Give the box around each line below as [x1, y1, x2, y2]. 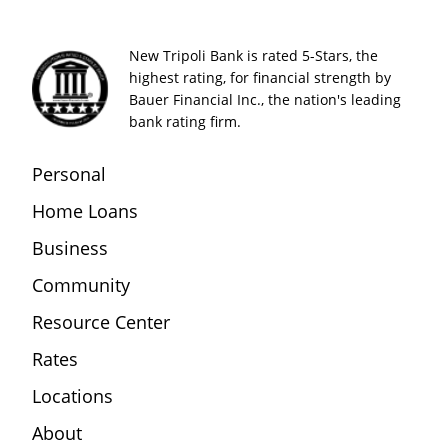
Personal [32, 162, 106, 187]
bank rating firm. [129, 111, 241, 131]
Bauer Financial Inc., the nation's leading [129, 89, 401, 109]
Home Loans [32, 199, 138, 224]
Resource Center [32, 310, 170, 335]
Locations [32, 384, 113, 409]
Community [32, 273, 130, 298]
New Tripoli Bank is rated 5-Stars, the [129, 45, 378, 65]
